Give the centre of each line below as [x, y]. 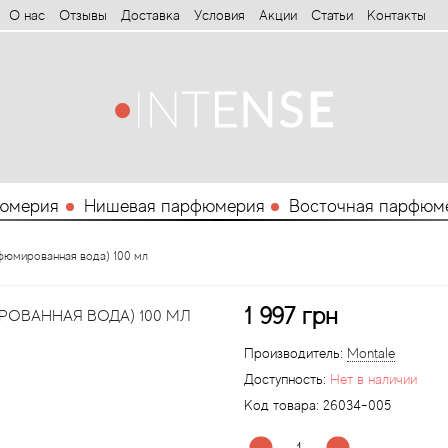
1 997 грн [291, 315]
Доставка [150, 15]
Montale [371, 353]
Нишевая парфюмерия [174, 206]
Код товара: [281, 405]
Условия [219, 15]
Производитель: [293, 353]
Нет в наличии [373, 379]
